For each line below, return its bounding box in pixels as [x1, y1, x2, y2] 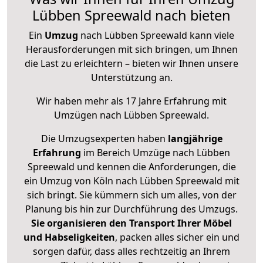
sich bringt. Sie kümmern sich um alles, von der [26, 188, 237, 202]
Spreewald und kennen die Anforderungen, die [27, 160, 236, 174]
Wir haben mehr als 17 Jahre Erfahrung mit [36, 95, 227, 108]
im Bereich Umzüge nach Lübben [81, 146, 230, 160]
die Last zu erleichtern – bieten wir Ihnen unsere [25, 57, 238, 70]
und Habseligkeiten [23, 231, 115, 244]
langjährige [167, 132, 222, 146]
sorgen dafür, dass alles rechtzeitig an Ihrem [33, 245, 230, 258]
